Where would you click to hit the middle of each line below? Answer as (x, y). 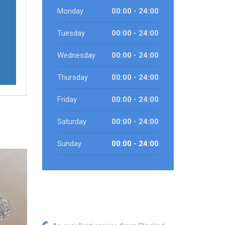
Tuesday (71, 33)
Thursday (72, 77)
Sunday (69, 144)
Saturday (72, 122)
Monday (70, 11)
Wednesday (76, 55)
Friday (67, 99)
